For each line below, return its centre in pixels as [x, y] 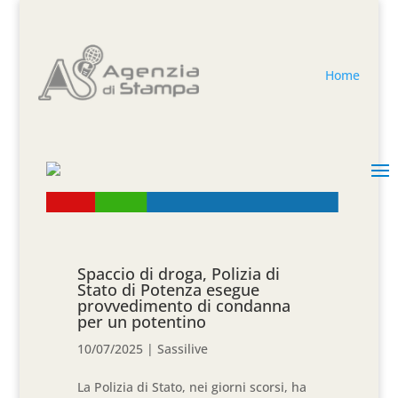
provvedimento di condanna [184, 306]
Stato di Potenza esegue [169, 290]
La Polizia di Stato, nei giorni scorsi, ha [192, 387]
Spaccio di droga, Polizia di [179, 274]
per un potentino [142, 322]
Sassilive [183, 349]
